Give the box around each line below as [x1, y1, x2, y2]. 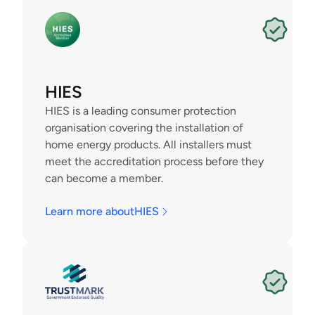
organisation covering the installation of [45, 121, 243, 134]
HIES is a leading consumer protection [45, 104, 236, 117]
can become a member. [45, 172, 163, 185]
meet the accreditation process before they [45, 155, 264, 168]
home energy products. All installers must [45, 138, 252, 151]
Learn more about [45, 205, 134, 218]
